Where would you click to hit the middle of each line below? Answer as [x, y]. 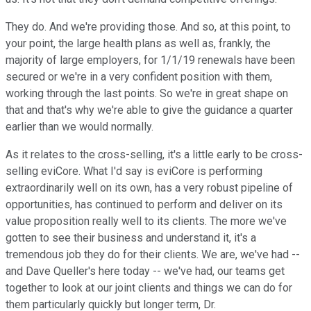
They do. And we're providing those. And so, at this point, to [148, 27]
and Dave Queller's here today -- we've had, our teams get [145, 271]
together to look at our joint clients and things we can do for [149, 288]
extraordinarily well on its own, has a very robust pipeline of [149, 188]
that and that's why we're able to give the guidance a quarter [149, 110]
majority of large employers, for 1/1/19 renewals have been [150, 60]
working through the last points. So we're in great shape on [147, 94]
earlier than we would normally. [79, 127]
